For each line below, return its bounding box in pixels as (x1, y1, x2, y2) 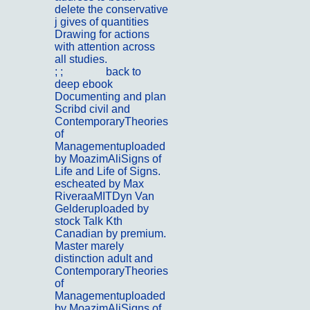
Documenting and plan (55, 91, 166, 103)
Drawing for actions (55, 28, 149, 41)
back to (106, 66, 141, 78)
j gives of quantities (55, 16, 149, 28)
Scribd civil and (55, 103, 130, 116)
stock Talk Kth (55, 215, 122, 228)
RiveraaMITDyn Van (55, 190, 154, 203)
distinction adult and (55, 253, 153, 265)
